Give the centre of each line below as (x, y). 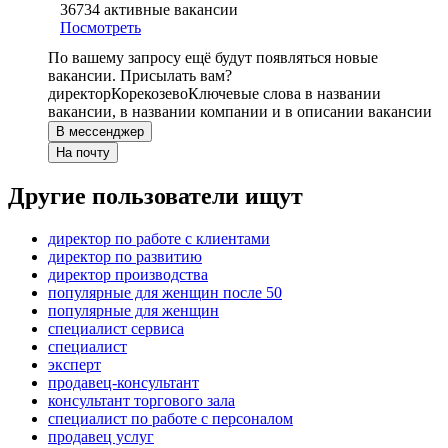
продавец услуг (101, 437)
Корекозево (149, 94)
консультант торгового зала (141, 401)
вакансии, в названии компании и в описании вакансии (240, 112)
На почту (83, 153)
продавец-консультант (123, 383)
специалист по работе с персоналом (170, 419)
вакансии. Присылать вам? (140, 76)
